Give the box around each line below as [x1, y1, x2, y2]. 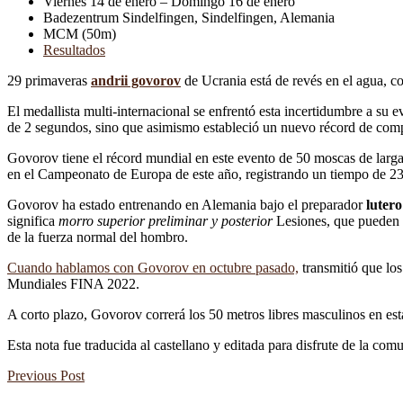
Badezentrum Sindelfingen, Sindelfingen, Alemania [43, 10, 335, 26]
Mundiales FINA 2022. [7, 276, 139, 292]
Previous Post [7, 368, 85, 384]
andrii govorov [91, 73, 181, 89]
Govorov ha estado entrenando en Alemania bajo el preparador [7, 197, 366, 213]
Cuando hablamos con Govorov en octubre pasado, [7, 260, 299, 276]
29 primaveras [7, 73, 91, 89]
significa [7, 213, 58, 229]
